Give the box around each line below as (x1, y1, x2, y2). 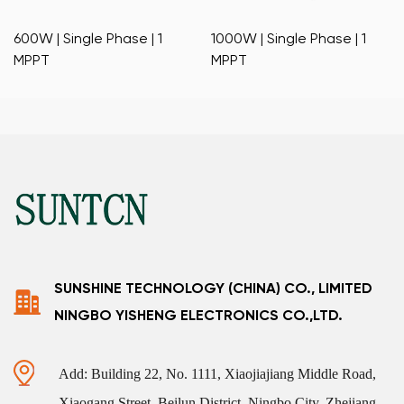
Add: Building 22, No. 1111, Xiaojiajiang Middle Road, (59, 366, 376, 381)
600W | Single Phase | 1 (14, 30, 162, 47)
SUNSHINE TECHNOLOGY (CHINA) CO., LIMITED (54, 280, 372, 297)
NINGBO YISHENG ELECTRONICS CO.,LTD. (54, 307, 343, 324)
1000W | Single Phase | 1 (211, 30, 366, 47)
